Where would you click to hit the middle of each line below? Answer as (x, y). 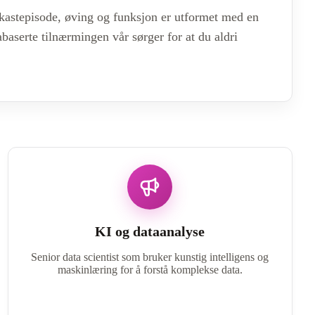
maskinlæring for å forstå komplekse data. (150, 269)
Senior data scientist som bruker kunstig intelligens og (150, 257)
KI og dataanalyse (150, 231)
